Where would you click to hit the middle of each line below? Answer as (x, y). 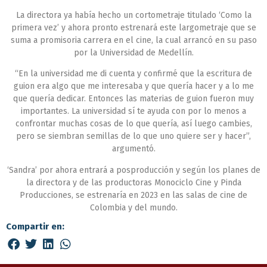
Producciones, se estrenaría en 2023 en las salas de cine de (133, 195)
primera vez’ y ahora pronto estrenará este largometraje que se (133, 27)
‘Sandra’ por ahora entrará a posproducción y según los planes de (133, 170)
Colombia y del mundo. (133, 207)
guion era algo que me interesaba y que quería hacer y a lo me (133, 86)
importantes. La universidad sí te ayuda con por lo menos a (133, 111)
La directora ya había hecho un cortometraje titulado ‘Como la (133, 15)
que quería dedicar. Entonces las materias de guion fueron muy (133, 99)
